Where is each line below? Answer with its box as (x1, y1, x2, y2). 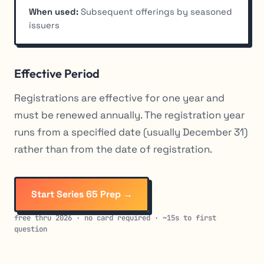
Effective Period (14, 65, 100, 81)
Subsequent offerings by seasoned (78, 5, 233, 17)
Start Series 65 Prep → (31, 188, 133, 201)
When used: (29, 5, 79, 17)
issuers (29, 19, 60, 31)
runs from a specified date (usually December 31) (14, 125, 247, 138)
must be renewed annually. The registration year (14, 108, 245, 121)
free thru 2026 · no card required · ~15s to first (14, 213, 216, 223)
